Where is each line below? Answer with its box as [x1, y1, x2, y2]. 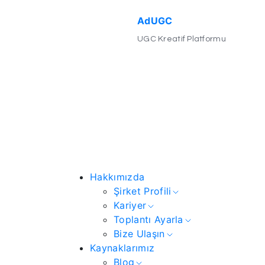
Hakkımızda [90, 171, 145, 183]
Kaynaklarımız [90, 242, 155, 254]
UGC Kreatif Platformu [137, 35, 226, 44]
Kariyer [114, 199, 147, 212]
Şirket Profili [114, 185, 172, 198]
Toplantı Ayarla [114, 214, 183, 226]
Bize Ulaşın [114, 228, 165, 240]
